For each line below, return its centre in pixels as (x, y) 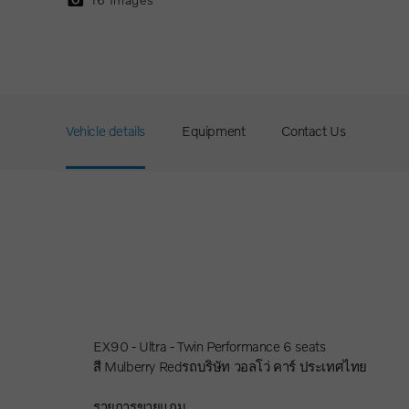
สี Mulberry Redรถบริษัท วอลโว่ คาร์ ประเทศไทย (231, 366)
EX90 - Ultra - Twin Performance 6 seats (210, 346)
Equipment (214, 130)
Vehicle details (105, 130)
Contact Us (314, 130)
